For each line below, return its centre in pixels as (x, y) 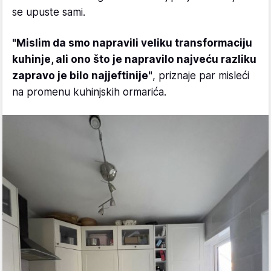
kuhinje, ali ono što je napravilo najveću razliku (134, 59)
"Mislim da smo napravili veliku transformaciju (132, 43)
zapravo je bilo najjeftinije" (82, 75)
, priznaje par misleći (201, 75)
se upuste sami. (49, 12)
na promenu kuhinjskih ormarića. (89, 92)
